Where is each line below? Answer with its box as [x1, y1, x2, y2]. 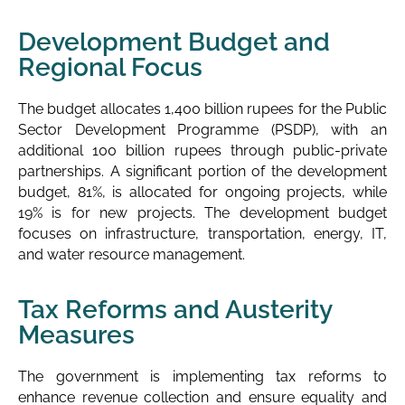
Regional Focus [18, 52, 202, 82]
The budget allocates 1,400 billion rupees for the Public [18, 99, 387, 118]
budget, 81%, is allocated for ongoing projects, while [18, 183, 387, 201]
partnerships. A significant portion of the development [18, 162, 387, 180]
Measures [18, 319, 135, 350]
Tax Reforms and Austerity [18, 294, 332, 325]
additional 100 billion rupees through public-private [18, 141, 387, 159]
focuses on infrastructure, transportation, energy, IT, [18, 224, 387, 242]
